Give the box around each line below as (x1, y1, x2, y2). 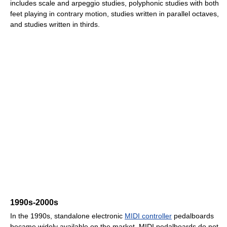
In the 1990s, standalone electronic (10, 212, 125, 220)
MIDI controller (125, 212, 172, 220)
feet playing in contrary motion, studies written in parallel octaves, (10, 10, 219, 18)
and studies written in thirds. (10, 20, 100, 29)
